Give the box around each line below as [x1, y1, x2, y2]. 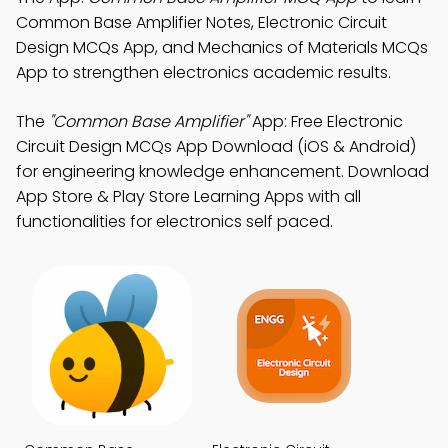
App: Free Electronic [248, 110, 403, 134]
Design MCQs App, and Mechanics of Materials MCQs [16, 36, 428, 60]
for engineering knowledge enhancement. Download [16, 160, 429, 184]
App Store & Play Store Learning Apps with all [16, 185, 361, 209]
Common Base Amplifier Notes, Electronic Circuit [16, 11, 387, 35]
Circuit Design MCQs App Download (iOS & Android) [16, 135, 416, 159]
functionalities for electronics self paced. [16, 210, 333, 234]
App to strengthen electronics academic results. [16, 61, 391, 85]
